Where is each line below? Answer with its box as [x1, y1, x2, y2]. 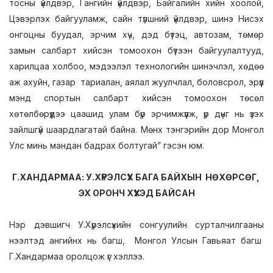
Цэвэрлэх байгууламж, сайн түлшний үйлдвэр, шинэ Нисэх [9, 13, 264, 24]
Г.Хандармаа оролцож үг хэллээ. [9, 251, 144, 261]
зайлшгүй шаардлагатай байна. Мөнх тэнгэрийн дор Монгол [9, 124, 264, 135]
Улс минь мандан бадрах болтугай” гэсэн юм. [9, 140, 204, 151]
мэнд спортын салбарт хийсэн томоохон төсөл [9, 93, 264, 103]
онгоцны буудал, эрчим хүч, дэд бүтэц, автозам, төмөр [9, 29, 264, 40]
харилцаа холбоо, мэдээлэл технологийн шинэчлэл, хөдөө [9, 61, 264, 71]
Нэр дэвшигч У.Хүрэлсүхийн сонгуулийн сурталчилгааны [9, 219, 264, 230]
